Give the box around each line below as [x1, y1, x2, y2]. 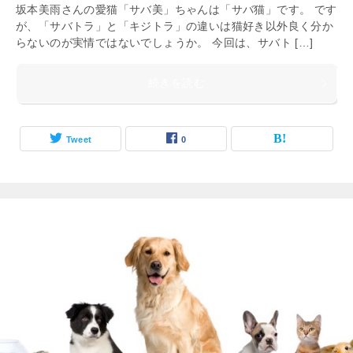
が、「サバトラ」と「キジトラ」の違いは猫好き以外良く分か [16, 20, 334, 32]
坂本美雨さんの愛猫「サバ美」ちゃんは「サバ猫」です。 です [16, 3, 337, 16]
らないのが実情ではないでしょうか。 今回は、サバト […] [16, 36, 314, 49]
